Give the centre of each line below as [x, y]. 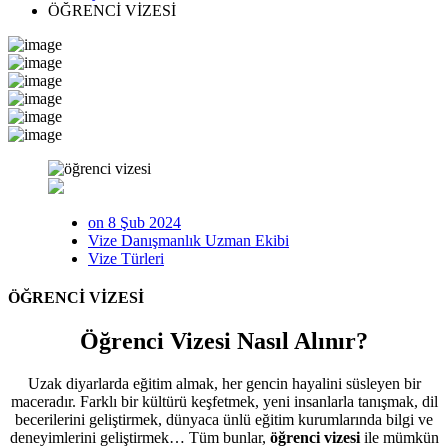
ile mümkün [399, 437]
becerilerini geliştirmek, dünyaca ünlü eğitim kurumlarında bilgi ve [224, 419]
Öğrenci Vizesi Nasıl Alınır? [224, 341]
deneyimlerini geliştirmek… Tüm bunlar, [139, 437]
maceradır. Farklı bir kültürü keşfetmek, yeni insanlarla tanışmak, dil [224, 401]
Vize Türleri [126, 258]
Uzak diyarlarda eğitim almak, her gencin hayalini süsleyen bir [224, 383]
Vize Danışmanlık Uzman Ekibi [188, 240]
